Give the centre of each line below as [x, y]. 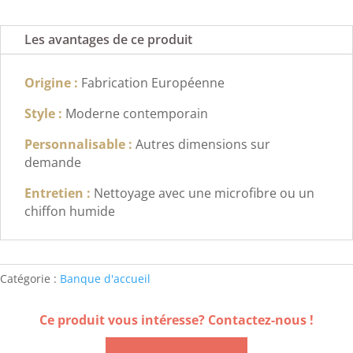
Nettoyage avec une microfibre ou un [204, 193]
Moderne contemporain [137, 113]
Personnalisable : [80, 144]
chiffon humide [70, 211]
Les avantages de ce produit [108, 39]
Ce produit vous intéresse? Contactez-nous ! [176, 320]
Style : [45, 113]
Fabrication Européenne [153, 82]
